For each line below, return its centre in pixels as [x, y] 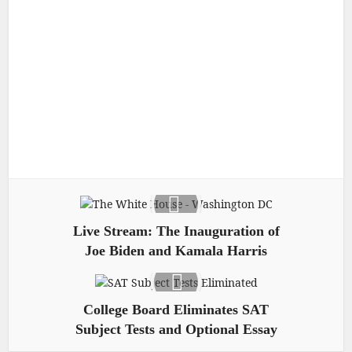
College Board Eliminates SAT [176, 309]
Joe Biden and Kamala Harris [176, 251]
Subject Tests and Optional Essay [176, 329]
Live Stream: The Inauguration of [176, 231]
